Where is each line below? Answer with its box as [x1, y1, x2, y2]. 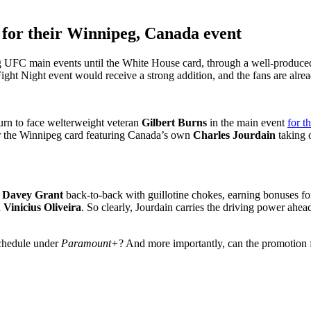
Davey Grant [2, 188, 63, 201]
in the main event [207, 116, 287, 128]
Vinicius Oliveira [3, 201, 81, 213]
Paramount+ [61, 237, 119, 249]
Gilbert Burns [142, 116, 207, 128]
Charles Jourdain [193, 128, 276, 141]
